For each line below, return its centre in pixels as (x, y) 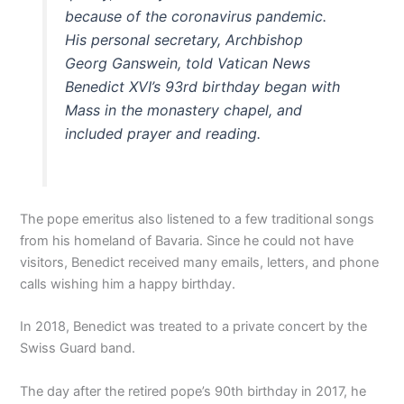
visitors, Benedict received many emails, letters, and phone (200, 262)
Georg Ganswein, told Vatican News (187, 64)
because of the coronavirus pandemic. (195, 17)
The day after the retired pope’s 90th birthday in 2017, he (193, 391)
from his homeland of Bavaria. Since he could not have (187, 240)
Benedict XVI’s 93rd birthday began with (202, 87)
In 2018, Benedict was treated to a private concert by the (194, 327)
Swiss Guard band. (78, 349)
